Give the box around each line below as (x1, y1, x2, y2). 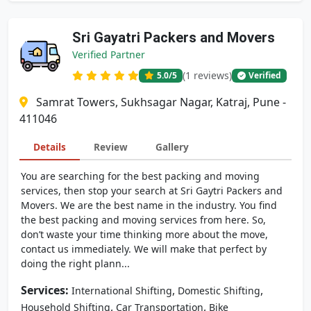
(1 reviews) (183, 69, 232, 82)
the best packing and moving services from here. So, (21, 213, 266, 226)
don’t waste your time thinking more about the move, (21, 228, 268, 241)
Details (33, 140, 66, 153)
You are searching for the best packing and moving (21, 169, 260, 183)
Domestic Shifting (178, 284, 260, 297)
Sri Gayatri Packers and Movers (72, 29, 275, 46)
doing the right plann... (21, 257, 130, 270)
